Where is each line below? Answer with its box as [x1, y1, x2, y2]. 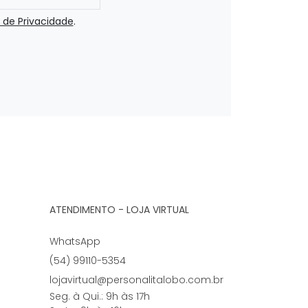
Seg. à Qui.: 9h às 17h [49, 289, 150, 304]
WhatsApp [49, 234, 100, 249]
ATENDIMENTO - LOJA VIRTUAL [49, 203, 189, 217]
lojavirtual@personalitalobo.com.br [49, 273, 223, 287]
